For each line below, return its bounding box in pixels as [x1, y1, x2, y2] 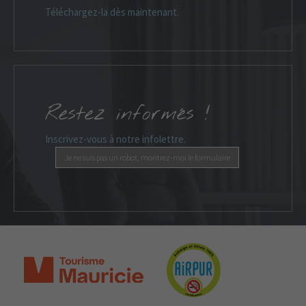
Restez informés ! [45, 100, 210, 128]
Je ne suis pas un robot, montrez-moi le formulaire [64, 152, 230, 163]
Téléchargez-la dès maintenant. [45, 5, 179, 19]
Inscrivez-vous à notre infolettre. [45, 132, 186, 145]
